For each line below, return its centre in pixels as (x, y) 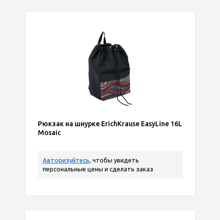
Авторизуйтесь (66, 160)
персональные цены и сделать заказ (98, 169)
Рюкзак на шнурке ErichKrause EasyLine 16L (110, 124)
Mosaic (49, 133)
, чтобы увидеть (114, 160)
